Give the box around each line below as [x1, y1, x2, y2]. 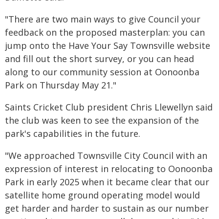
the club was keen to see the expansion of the [5, 114, 199, 126]
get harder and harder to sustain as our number [5, 202, 209, 214]
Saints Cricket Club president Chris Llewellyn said [5, 101, 213, 113]
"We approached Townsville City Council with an [5, 150, 207, 161]
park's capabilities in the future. [5, 128, 140, 139]
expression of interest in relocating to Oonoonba [5, 163, 213, 175]
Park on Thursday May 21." [5, 79, 116, 91]
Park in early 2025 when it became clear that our [5, 176, 209, 188]
